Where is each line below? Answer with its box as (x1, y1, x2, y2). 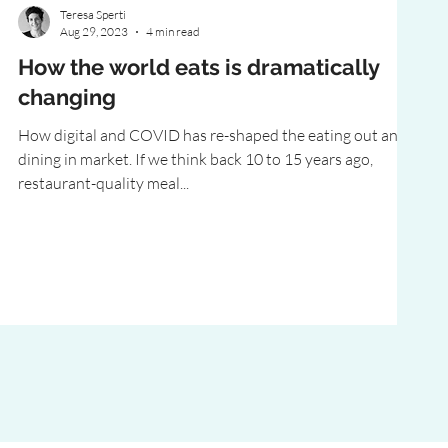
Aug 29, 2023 (60, 24, 128, 39)
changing (18, 84, 116, 110)
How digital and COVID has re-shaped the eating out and (18, 125, 407, 145)
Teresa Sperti (60, 7, 126, 22)
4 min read (146, 24, 200, 39)
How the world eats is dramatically (18, 54, 380, 80)
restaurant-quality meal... (18, 173, 189, 193)
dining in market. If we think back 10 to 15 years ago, (18, 149, 373, 169)
